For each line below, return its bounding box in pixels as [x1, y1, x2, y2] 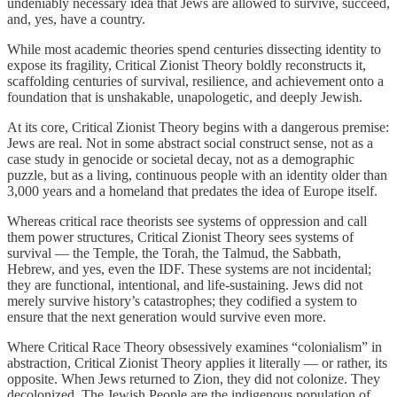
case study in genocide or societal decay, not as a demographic [7, 152, 354, 167]
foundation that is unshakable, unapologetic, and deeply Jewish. [7, 90, 362, 105]
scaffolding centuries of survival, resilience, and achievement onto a [7, 74, 384, 90]
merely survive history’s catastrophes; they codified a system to [7, 293, 357, 309]
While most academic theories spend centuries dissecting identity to [7, 42, 381, 58]
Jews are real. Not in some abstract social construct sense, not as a [7, 136, 373, 152]
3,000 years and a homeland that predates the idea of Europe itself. [7, 183, 378, 199]
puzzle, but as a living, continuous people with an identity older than [7, 167, 387, 183]
